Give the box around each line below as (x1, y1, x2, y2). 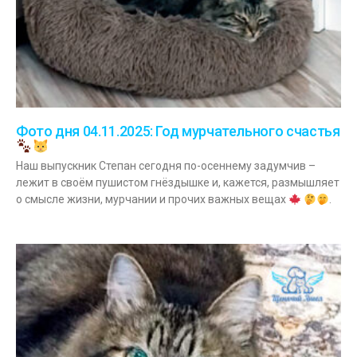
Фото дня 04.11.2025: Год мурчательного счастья (16, 123, 340, 140)
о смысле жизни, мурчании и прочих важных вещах (16, 193, 288, 206)
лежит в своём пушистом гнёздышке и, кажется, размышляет (16, 176, 339, 190)
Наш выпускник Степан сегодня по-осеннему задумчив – (16, 159, 316, 173)
